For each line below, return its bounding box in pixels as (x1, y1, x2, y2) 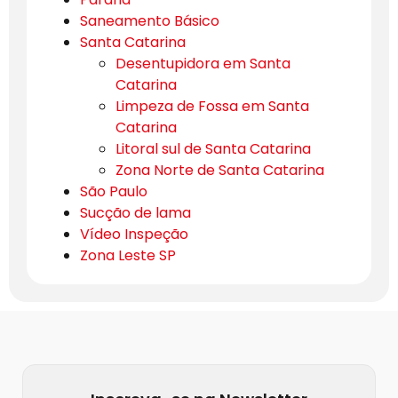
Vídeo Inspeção (80, 224, 188, 245)
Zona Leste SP (80, 245, 176, 267)
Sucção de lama (80, 203, 191, 224)
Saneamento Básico (80, 11, 219, 32)
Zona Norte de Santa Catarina (115, 160, 324, 181)
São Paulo (80, 181, 147, 203)
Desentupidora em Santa (115, 53, 291, 75)
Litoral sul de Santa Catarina (115, 139, 311, 160)
